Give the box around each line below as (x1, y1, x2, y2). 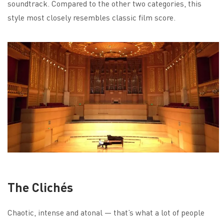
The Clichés (7, 178, 73, 195)
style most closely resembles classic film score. (7, 11, 175, 22)
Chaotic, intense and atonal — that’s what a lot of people (7, 206, 204, 217)
